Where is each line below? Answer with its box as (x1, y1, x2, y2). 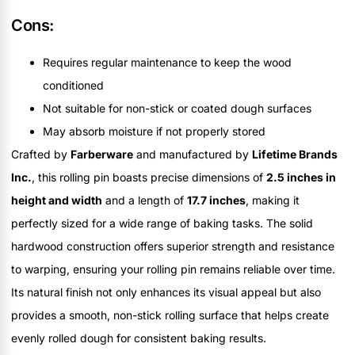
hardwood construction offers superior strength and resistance (11, 239, 334, 254)
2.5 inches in (266, 170, 336, 185)
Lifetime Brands (252, 147, 338, 162)
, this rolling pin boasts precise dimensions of (32, 170, 266, 185)
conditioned (43, 78, 104, 93)
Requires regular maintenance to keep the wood (43, 55, 292, 70)
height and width (11, 193, 102, 208)
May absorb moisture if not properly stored (43, 124, 265, 139)
